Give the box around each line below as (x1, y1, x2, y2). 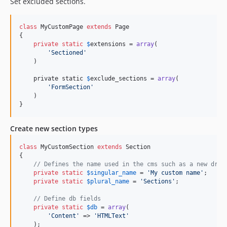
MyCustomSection (37, 143, 97, 150)
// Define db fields (33, 195, 101, 202)
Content (51, 212, 76, 219)
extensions (90, 41, 126, 48)
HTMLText (97, 212, 126, 219)
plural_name (90, 178, 129, 185)
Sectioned (51, 49, 83, 56)
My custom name (150, 169, 200, 176)
